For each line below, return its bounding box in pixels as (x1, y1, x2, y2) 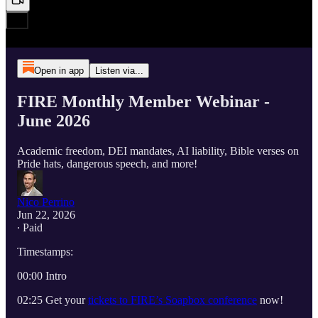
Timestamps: (17, 245, 73, 258)
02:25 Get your (17, 293, 88, 306)
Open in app (33, 65, 84, 76)
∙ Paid (17, 221, 43, 234)
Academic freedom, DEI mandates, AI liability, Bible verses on (17, 144, 299, 157)
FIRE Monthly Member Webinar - (17, 92, 270, 111)
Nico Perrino (17, 195, 75, 208)
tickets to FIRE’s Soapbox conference (88, 293, 257, 306)
